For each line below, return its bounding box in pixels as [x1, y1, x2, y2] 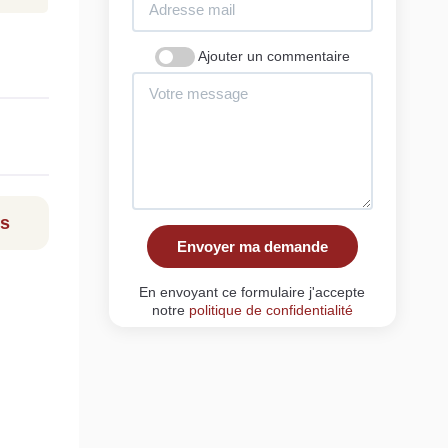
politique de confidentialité [188, 301, 353, 318]
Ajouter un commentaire [197, 47, 350, 64]
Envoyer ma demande [176, 237, 328, 255]
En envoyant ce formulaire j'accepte [139, 283, 366, 300]
